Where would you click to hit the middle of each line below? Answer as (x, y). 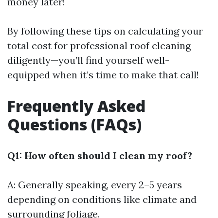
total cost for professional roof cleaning (99, 45)
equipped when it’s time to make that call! (103, 75)
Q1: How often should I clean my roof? (100, 155)
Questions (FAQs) (74, 124)
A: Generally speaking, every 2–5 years (95, 185)
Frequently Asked (76, 106)
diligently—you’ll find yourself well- (88, 60)
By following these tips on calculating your (105, 31)
